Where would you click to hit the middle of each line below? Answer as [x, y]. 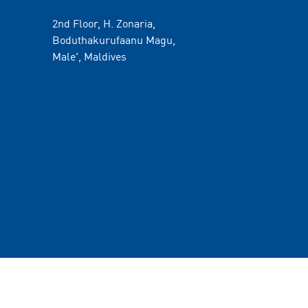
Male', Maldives [89, 56]
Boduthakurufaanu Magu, [114, 39]
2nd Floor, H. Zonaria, [104, 23]
